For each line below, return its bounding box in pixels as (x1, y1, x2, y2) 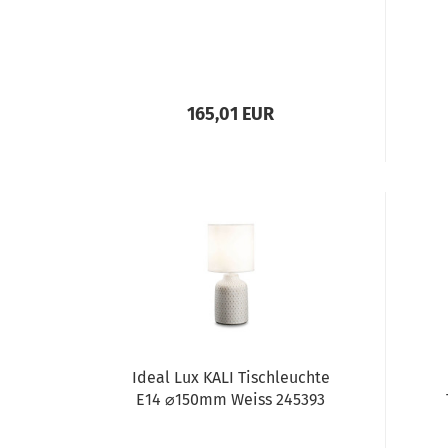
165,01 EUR (187, 103, 275, 125)
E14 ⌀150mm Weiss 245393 (136, 390, 326, 409)
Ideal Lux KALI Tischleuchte (131, 368, 330, 387)
